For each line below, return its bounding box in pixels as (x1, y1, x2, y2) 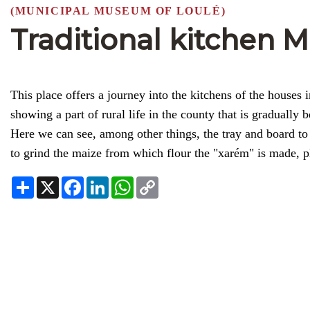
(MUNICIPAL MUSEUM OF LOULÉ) (10, 5, 226, 17)
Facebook (84, 174, 145, 190)
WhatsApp (134, 174, 200, 190)
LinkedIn (109, 174, 163, 190)
